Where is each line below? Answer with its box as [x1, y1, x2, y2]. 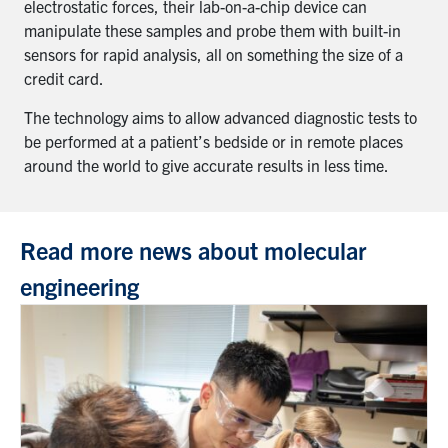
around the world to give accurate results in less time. [24, 154, 389, 175]
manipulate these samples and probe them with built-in [24, 19, 401, 40]
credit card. [24, 67, 104, 88]
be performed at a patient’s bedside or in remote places [24, 130, 403, 151]
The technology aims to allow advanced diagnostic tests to [24, 106, 417, 127]
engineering [20, 270, 139, 301]
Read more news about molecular [20, 234, 366, 265]
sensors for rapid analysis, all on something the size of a [24, 43, 403, 64]
